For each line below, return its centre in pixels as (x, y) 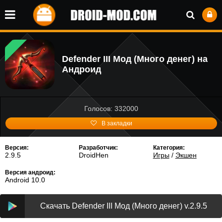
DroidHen (94, 155)
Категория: (169, 148)
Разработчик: (99, 148)
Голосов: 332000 (111, 109)
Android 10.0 (25, 180)
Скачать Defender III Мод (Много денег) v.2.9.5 (123, 206)
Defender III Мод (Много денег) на (135, 59)
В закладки (117, 123)
